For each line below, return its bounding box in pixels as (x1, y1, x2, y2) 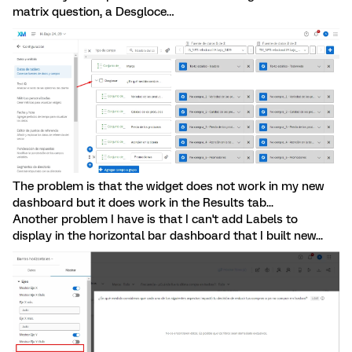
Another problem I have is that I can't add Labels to (13, 212, 298, 227)
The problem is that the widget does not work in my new (13, 179, 324, 194)
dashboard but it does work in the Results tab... (13, 196, 273, 211)
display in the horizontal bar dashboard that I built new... (13, 229, 323, 244)
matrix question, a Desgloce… (13, 4, 174, 19)
